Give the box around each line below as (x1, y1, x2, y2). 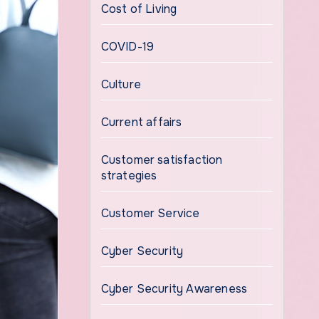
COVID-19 (100, 39, 155, 54)
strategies (100, 168, 157, 183)
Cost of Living (100, 1, 177, 16)
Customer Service (100, 206, 200, 221)
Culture (100, 77, 141, 92)
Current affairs (100, 115, 182, 130)
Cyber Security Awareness (100, 281, 248, 296)
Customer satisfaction (100, 152, 223, 167)
